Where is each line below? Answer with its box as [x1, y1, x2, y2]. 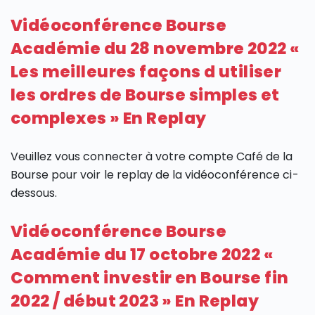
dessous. [11, 185, 58, 202]
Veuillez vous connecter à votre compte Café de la [11, 148, 293, 165]
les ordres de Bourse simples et [11, 84, 280, 107]
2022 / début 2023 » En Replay [11, 290, 259, 313]
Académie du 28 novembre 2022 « [11, 37, 300, 60]
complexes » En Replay [11, 107, 207, 130]
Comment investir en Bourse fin [11, 266, 289, 290]
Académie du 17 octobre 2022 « [11, 243, 274, 266]
